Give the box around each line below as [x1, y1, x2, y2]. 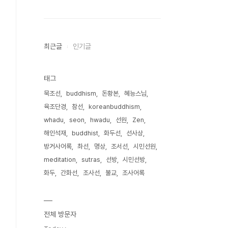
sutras [81, 156, 100, 163]
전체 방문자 [44, 210, 76, 218]
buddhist [72, 129, 98, 137]
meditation [44, 156, 76, 163]
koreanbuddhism [89, 103, 140, 110]
